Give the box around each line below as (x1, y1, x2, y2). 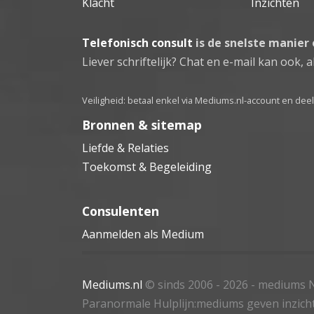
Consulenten (82, 202, 159, 219)
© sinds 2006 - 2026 (142, 276, 251, 292)
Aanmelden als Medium (82, 226, 204, 242)
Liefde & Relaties (82, 139, 169, 156)
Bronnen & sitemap (82, 116, 202, 133)
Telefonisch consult (82, 34, 193, 50)
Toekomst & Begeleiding (82, 158, 212, 175)
